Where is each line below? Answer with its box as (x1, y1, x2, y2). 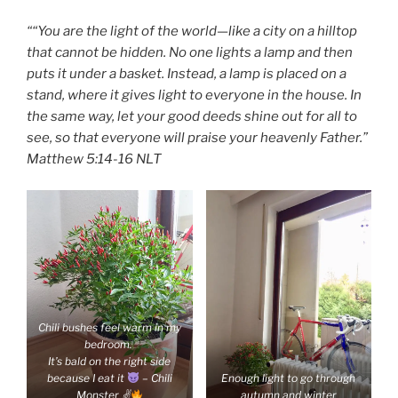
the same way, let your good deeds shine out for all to (27, 108, 357, 125)
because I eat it (46, 371, 127, 386)
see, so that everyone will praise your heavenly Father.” (27, 130, 368, 147)
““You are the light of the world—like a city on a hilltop (27, 23, 357, 40)
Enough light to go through (221, 371, 356, 386)
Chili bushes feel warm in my (37, 321, 181, 335)
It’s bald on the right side (48, 354, 171, 369)
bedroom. (84, 338, 135, 352)
